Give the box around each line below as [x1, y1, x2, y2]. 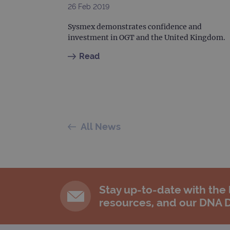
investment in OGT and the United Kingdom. [68, 33, 225, 43]
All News [81, 121, 121, 132]
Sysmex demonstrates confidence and [68, 22, 202, 32]
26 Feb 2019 [68, 3, 109, 11]
